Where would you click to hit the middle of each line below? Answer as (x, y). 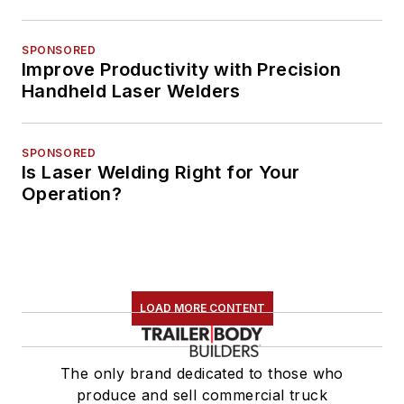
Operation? (72, 194)
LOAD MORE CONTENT (202, 308)
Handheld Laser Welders (131, 92)
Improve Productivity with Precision (181, 70)
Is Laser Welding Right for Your (161, 173)
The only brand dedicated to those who (202, 374)
